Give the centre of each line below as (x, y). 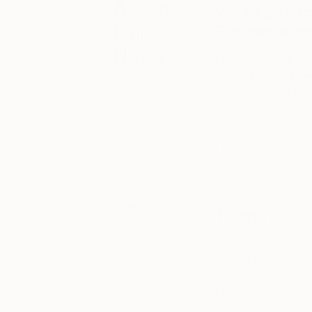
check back (142, 276)
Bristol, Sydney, (152, 178)
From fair (135, 234)
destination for (149, 95)
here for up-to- (150, 290)
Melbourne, (141, 192)
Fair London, (145, 164)
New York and (148, 206)
